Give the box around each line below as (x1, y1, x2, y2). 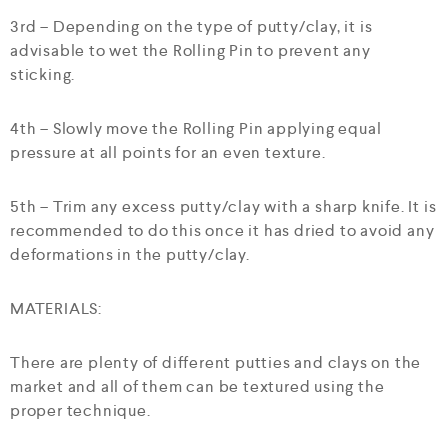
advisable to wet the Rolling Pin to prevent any (10, 40, 371, 61)
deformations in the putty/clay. (10, 244, 250, 265)
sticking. (10, 64, 76, 85)
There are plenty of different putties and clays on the (10, 352, 422, 373)
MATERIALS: (10, 298, 102, 319)
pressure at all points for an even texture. (10, 142, 326, 163)
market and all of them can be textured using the (10, 376, 385, 397)
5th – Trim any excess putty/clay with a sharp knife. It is (10, 196, 437, 217)
